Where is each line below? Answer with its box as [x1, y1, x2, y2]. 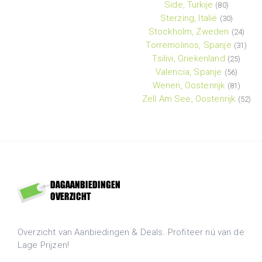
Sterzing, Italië [160, 13, 218, 24]
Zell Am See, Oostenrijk [142, 94, 236, 105]
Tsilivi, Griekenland [152, 53, 225, 64]
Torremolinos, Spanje [146, 40, 232, 51]
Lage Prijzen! [18, 240, 70, 251]
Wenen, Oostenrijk [152, 80, 225, 91]
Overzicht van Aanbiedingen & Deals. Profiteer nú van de [18, 227, 244, 238]
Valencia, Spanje [155, 67, 222, 78]
